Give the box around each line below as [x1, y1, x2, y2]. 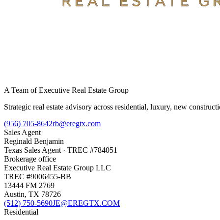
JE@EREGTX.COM [53, 198, 120, 207]
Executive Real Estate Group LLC [4, 163, 111, 172]
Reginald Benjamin [4, 137, 64, 145]
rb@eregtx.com [53, 119, 101, 128]
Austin [4, 190, 25, 198]
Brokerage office [4, 154, 56, 163]
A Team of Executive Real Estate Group [4, 85, 129, 94]
